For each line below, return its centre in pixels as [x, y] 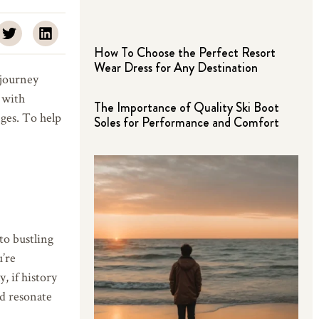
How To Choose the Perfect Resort [185, 52]
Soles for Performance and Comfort [187, 122]
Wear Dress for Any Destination [176, 67]
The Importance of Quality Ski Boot [187, 107]
